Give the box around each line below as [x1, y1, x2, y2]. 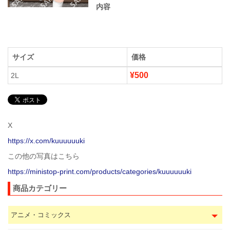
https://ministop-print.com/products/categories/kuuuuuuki [8, 167, 191, 176]
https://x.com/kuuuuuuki [8, 137, 85, 145]
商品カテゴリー [13, 184, 67, 193]
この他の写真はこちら [8, 152, 80, 160]
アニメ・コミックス [11, 211, 71, 219]
